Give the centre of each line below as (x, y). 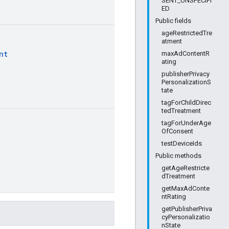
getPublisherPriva (187, 209)
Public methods (178, 156)
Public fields (173, 21)
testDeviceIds (182, 143)
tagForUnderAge (186, 123)
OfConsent (177, 131)
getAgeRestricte (186, 168)
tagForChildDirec (186, 102)
